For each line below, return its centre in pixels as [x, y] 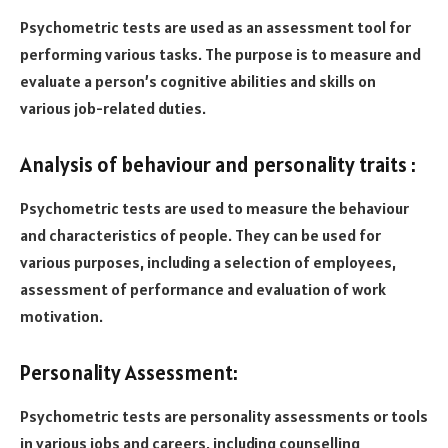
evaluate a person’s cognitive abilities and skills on [198, 81]
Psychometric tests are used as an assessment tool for [215, 27]
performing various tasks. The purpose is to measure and [220, 54]
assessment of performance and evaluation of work [203, 289]
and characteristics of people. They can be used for [200, 235]
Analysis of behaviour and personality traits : [218, 164]
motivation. [61, 316]
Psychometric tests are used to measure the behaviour [214, 208]
